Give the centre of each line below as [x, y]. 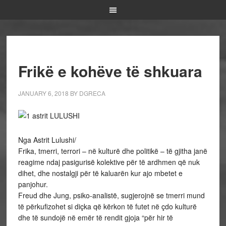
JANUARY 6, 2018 [43, 93]
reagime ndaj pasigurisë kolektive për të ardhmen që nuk [109, 162]
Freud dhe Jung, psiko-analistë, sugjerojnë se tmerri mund [111, 195]
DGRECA [92, 93]
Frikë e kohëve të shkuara [110, 71]
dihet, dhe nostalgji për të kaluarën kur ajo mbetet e [100, 173]
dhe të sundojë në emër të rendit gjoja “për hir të [95, 217]
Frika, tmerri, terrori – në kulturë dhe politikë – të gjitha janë [112, 151]
